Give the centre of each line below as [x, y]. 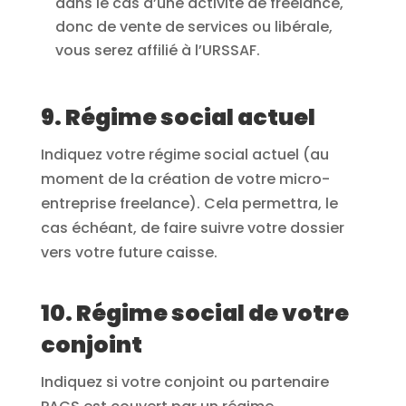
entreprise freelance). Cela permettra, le [189, 203]
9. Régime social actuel [178, 117]
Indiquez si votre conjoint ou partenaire [184, 382]
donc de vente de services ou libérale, [193, 26]
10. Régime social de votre [194, 313]
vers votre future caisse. [129, 252]
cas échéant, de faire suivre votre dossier [192, 227]
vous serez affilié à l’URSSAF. [157, 50]
